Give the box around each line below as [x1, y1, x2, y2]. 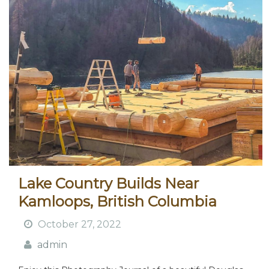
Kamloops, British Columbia [18, 192, 217, 210]
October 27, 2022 [38, 218, 121, 230]
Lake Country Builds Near [18, 174, 199, 192]
